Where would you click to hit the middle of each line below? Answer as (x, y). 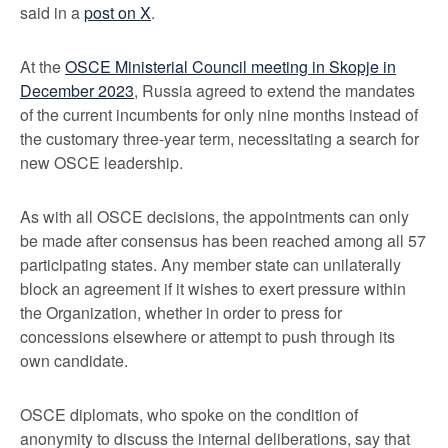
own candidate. (74, 360)
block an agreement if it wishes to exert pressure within (213, 288)
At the (42, 66)
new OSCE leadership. (101, 162)
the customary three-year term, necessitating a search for (219, 138)
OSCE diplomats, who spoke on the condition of (189, 414)
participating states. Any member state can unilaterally (210, 264)
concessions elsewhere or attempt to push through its (207, 336)
